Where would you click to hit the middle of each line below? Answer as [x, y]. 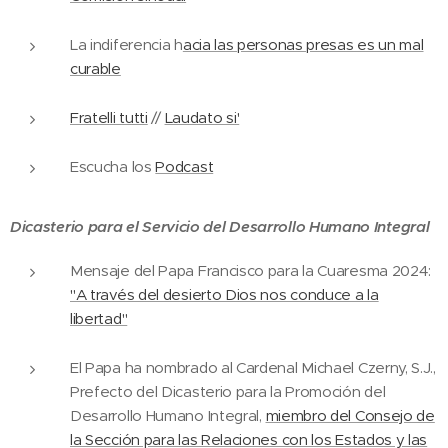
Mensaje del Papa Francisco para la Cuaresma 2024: [251, 270]
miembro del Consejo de [350, 415]
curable [95, 68]
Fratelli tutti [109, 117]
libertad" [99, 318]
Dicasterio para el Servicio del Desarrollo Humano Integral [220, 226]
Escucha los [113, 166]
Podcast [184, 166]
